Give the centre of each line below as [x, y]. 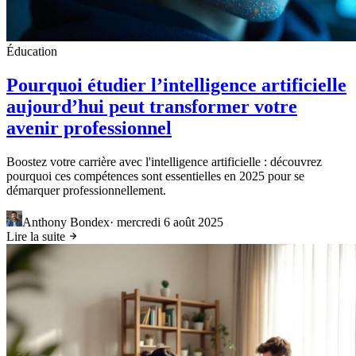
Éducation [32, 52]
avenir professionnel [89, 128]
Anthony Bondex [66, 222]
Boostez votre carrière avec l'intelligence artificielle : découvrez [164, 161]
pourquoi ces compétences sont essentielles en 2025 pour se [155, 176]
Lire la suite [37, 236]
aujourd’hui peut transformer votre [152, 107]
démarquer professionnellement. [86, 190]
